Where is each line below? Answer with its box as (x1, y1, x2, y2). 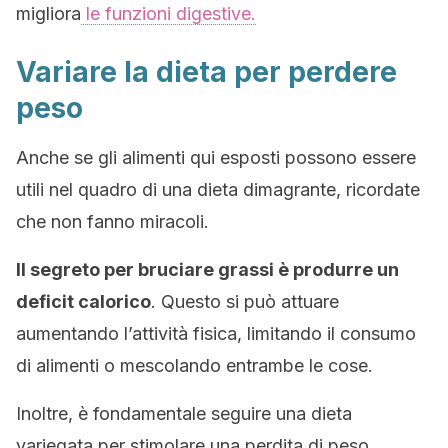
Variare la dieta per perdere (16, 55, 397, 89)
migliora (16, 3, 81, 24)
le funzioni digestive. (81, 3, 256, 24)
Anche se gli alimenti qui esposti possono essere (16, 147, 416, 168)
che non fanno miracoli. (16, 211, 209, 232)
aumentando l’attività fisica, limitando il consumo (16, 323, 416, 344)
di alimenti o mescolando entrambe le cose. (16, 355, 373, 376)
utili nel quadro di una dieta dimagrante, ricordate (16, 179, 420, 200)
